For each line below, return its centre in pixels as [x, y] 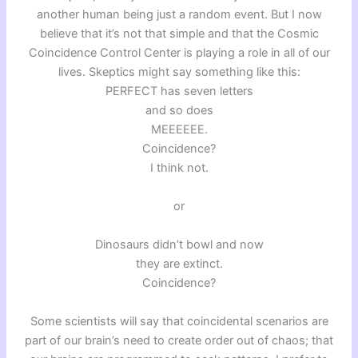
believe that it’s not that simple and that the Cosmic [179, 33]
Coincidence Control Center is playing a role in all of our [179, 52]
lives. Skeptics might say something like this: [179, 72]
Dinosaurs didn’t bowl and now [179, 244]
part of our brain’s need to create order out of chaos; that [179, 340]
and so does [179, 110]
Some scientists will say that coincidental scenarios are [179, 321]
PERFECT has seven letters [179, 91]
